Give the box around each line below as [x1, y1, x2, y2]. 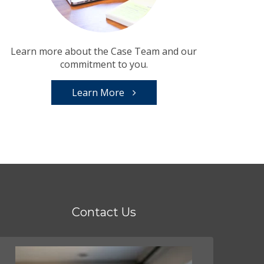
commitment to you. [60, 58, 148, 71]
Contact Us [71, 205, 136, 220]
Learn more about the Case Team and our [11, 45, 197, 58]
